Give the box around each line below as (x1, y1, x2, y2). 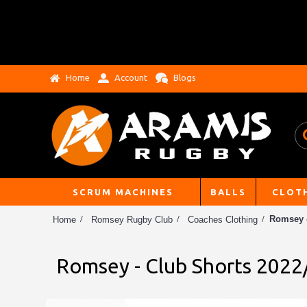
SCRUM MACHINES (73, 187, 173, 197)
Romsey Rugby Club (91, 214, 173, 225)
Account (114, 72, 147, 82)
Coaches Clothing (188, 214, 258, 225)
